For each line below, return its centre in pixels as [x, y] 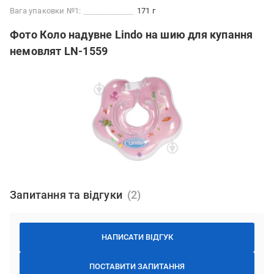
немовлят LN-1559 [59, 51]
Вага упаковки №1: [46, 11]
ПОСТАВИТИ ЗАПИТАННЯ [137, 267]
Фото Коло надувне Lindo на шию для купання [131, 35]
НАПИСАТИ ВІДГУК [137, 237]
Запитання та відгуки [66, 195]
